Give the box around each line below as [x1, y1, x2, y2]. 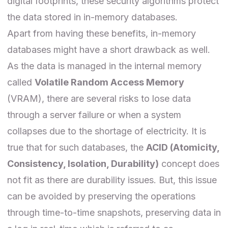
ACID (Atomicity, [146, 141, 219, 153]
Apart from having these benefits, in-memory [7, 27, 196, 39]
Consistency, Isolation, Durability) [7, 158, 159, 169]
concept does [159, 158, 219, 169]
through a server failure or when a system [7, 109, 181, 120]
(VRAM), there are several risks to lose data [7, 93, 191, 104]
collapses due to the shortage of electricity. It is [7, 125, 206, 136]
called [7, 76, 35, 88]
